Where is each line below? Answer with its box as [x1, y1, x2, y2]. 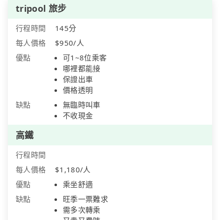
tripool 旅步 [16, 2, 67, 15]
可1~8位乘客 [63, 53, 107, 63]
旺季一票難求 [63, 194, 108, 204]
